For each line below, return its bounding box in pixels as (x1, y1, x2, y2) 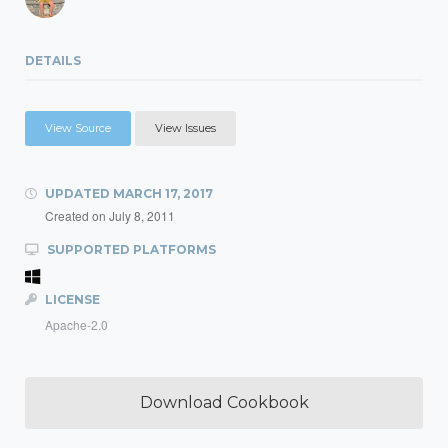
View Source (45, 121, 111, 135)
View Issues (155, 121, 216, 135)
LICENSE (42, 292, 100, 307)
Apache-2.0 (45, 316, 108, 333)
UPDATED (42, 186, 113, 201)
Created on (45, 207, 109, 224)
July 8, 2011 (109, 207, 175, 224)
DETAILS (25, 53, 81, 68)
